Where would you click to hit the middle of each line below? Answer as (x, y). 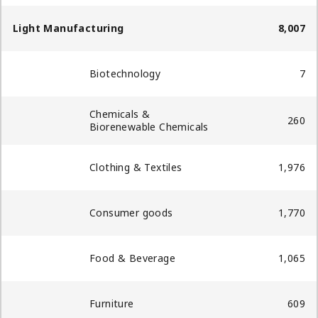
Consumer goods (131, 213)
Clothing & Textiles (136, 168)
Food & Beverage (132, 258)
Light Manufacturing (68, 28)
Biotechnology (125, 74)
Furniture (112, 304)
